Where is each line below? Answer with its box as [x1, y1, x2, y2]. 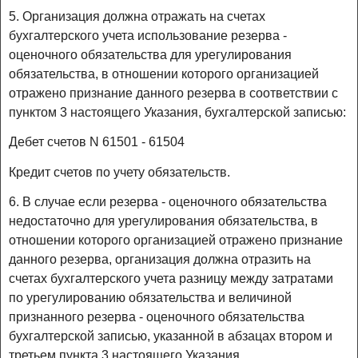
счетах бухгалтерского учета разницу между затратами [9, 271, 333, 285]
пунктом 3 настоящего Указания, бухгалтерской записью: [9, 105, 346, 120]
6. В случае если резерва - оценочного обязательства [9, 194, 327, 209]
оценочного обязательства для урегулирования [9, 48, 292, 62]
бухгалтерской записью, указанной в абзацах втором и [9, 328, 332, 343]
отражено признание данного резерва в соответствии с [9, 86, 338, 101]
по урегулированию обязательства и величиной [9, 290, 292, 304]
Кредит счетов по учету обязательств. [9, 165, 230, 179]
